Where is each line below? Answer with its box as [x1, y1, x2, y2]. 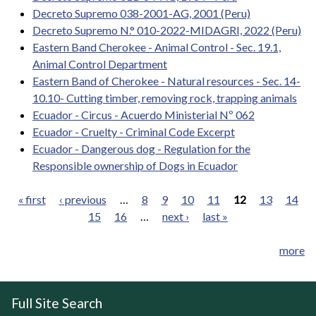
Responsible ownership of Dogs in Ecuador [32, 158, 238, 172]
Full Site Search [11, 294, 102, 311]
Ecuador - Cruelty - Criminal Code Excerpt [32, 124, 235, 138]
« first [18, 192, 46, 206]
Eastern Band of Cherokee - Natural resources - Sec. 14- [32, 73, 300, 87]
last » [202, 209, 228, 223]
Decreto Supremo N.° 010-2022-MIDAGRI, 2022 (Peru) [32, 23, 301, 37]
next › [162, 209, 189, 223]
